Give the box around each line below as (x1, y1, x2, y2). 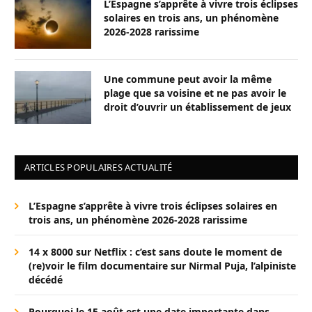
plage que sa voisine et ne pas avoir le (104, 86, 286, 100)
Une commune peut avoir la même (104, 72, 272, 86)
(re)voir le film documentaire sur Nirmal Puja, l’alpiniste (29, 258, 296, 272)
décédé (29, 272, 63, 286)
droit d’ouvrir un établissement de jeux (104, 100, 291, 114)
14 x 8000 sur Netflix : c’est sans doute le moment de (29, 244, 282, 258)
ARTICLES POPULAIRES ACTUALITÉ (24, 160, 173, 173)
